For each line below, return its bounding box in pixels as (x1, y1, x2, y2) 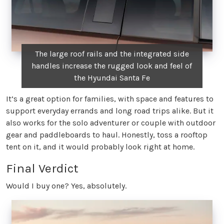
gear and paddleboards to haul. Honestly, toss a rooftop (6, 129, 207, 139)
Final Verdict (6, 160, 78, 175)
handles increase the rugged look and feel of (31, 60, 192, 70)
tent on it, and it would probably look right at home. (6, 141, 194, 151)
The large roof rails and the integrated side (34, 48, 189, 58)
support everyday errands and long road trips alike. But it (6, 105, 213, 115)
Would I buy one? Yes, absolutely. (6, 180, 126, 190)
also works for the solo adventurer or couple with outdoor (6, 117, 215, 127)
